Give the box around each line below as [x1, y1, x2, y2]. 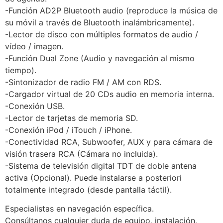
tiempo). [5, 65, 36, 75]
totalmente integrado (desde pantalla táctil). [5, 185, 172, 195]
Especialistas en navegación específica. [5, 204, 154, 214]
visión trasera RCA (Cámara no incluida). [5, 149, 158, 159]
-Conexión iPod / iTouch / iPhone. [5, 125, 132, 135]
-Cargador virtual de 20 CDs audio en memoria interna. [5, 89, 214, 99]
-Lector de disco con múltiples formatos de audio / [5, 29, 198, 39]
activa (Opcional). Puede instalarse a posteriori [5, 173, 182, 183]
